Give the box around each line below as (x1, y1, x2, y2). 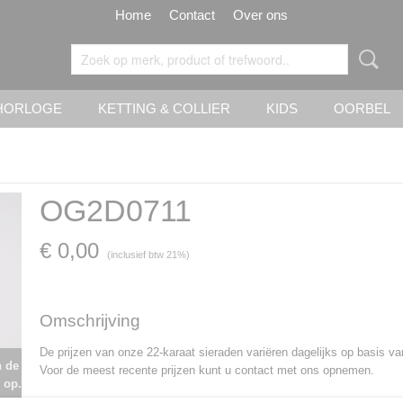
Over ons (233, 7, 288, 22)
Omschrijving (40, 311, 140, 330)
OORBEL (334, 101, 390, 116)
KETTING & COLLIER (98, 101, 230, 116)
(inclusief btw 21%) (107, 249, 190, 260)
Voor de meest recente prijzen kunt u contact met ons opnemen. (40, 363, 374, 377)
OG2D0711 (40, 193, 192, 228)
